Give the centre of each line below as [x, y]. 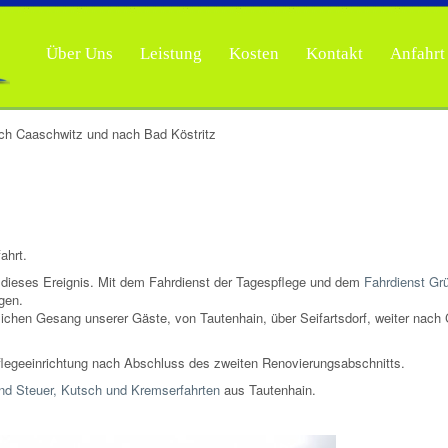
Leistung [171, 53]
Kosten [254, 53]
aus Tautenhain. [268, 389]
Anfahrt [417, 53]
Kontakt [334, 53]
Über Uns [79, 53]
